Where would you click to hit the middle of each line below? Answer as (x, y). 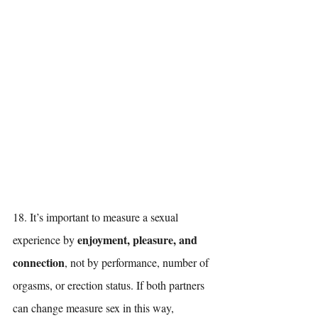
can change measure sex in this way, (95, 307)
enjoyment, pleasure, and (139, 239)
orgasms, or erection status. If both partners (110, 285)
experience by (45, 239)
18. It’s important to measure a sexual (97, 216)
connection (39, 262)
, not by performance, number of (138, 262)
